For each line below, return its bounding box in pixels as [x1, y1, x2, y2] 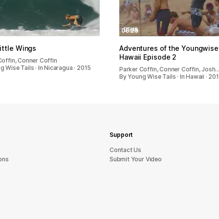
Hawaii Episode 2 [119, 52, 177, 61]
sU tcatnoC [109, 146, 142, 153]
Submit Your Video [109, 155, 162, 163]
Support [109, 131, 133, 138]
